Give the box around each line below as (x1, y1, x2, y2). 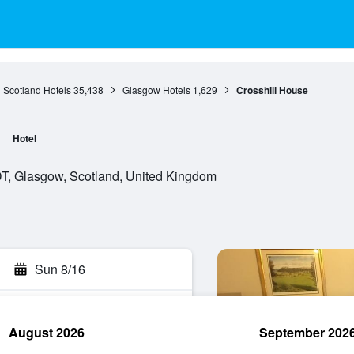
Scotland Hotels (2, 83, 71, 96)
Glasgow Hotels (122, 83, 190, 96)
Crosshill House (235, 83, 308, 97)
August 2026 (9, 323, 85, 341)
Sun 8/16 (35, 260, 85, 278)
